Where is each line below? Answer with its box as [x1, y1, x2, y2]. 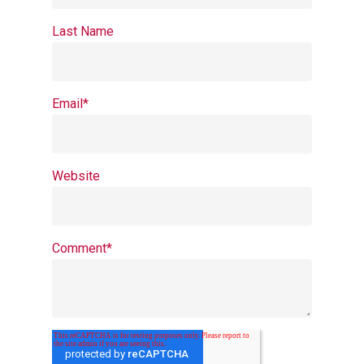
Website [52, 168, 100, 184]
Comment [52, 240, 106, 256]
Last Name [52, 24, 114, 39]
